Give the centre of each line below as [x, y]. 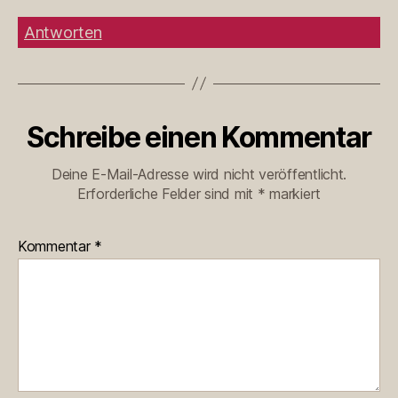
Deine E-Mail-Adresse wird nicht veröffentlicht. [199, 174]
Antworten [63, 32]
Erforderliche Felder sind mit [167, 193]
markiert [293, 193]
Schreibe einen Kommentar [199, 137]
